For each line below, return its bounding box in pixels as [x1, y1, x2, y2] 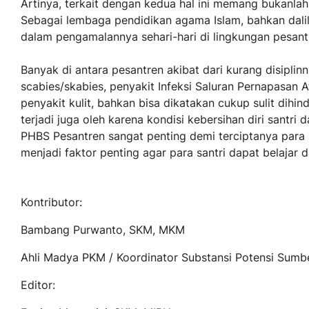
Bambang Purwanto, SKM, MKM [21, 223, 185, 237]
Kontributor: [21, 195, 82, 210]
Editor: [21, 278, 55, 292]
